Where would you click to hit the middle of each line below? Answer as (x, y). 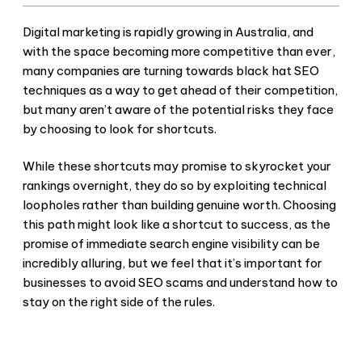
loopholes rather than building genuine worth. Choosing (179, 205)
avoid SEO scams (154, 282)
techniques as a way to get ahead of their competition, (180, 90)
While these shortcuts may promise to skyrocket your (177, 166)
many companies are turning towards (129, 70)
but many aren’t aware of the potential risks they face (178, 109)
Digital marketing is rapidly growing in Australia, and (168, 32)
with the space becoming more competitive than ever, (179, 51)
